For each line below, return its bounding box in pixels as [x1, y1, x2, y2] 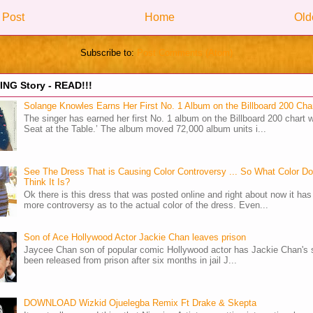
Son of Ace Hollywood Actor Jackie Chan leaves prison [24, 232, 247, 243]
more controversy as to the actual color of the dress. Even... [24, 200, 269, 211]
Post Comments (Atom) [137, 47, 233, 58]
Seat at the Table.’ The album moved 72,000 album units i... [24, 124, 267, 135]
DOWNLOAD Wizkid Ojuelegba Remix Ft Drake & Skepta [24, 298, 257, 309]
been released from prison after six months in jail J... [24, 255, 238, 266]
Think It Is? [24, 177, 71, 188]
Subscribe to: [80, 47, 137, 58]
